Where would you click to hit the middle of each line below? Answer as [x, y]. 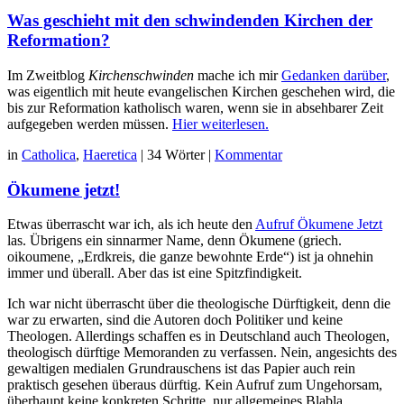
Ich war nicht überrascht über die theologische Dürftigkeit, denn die [199, 304]
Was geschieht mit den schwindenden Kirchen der [190, 21]
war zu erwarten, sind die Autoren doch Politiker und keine [175, 320]
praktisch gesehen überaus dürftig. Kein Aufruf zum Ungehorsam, [195, 385]
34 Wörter [176, 155]
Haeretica [110, 155]
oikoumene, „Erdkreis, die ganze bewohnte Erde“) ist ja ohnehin [190, 257]
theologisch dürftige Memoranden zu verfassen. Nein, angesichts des [202, 353]
